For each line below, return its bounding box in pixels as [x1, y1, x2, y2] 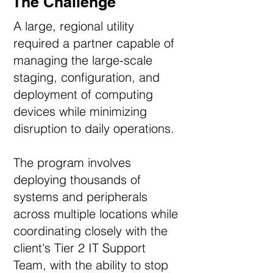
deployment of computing [13, 87, 153, 102]
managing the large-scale [13, 52, 152, 68]
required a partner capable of [13, 35, 174, 51]
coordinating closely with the [13, 223, 168, 238]
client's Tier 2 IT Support [13, 240, 146, 255]
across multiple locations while [13, 206, 178, 221]
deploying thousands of [13, 172, 141, 187]
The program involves [13, 155, 131, 170]
